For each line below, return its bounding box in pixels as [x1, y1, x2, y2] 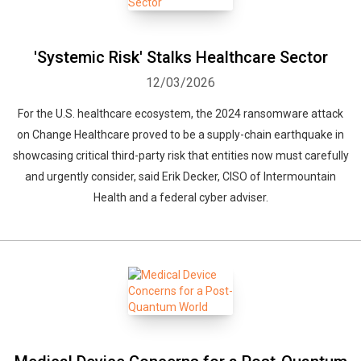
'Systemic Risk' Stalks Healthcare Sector [33, 48, 328, 67]
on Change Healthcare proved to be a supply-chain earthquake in [17, 128, 344, 141]
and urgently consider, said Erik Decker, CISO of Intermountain [25, 170, 336, 183]
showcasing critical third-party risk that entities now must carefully [12, 149, 349, 162]
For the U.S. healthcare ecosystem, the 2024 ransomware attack [18, 107, 343, 120]
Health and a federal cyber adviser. [93, 191, 268, 204]
